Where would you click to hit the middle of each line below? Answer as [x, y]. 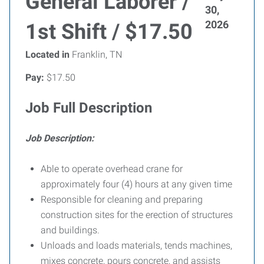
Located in [47, 55]
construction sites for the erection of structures [137, 215]
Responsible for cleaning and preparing [122, 199]
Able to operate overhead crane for [112, 169]
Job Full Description [89, 108]
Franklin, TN [96, 55]
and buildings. [70, 230]
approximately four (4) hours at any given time [136, 184]
